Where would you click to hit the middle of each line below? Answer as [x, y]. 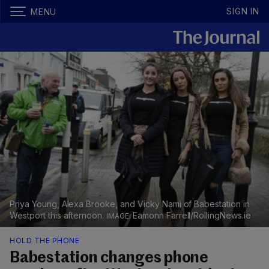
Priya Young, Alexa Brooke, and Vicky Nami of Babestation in [130, 204]
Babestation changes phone [109, 258]
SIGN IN [243, 11]
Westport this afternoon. [58, 216]
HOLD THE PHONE [44, 241]
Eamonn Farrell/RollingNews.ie [192, 216]
